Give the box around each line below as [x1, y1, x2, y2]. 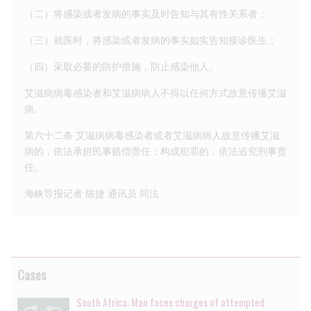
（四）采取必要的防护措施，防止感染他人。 [24, 59, 219, 73]
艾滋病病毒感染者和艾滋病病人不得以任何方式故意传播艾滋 [24, 85, 287, 99]
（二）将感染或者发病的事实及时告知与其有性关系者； [24, 6, 267, 20]
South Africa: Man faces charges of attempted [76, 294, 264, 310]
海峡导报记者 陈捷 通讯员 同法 [24, 186, 159, 200]
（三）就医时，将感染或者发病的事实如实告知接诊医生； [24, 33, 277, 47]
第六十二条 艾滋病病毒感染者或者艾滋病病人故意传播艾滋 [24, 128, 280, 142]
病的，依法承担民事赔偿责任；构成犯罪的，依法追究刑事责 [24, 144, 287, 158]
